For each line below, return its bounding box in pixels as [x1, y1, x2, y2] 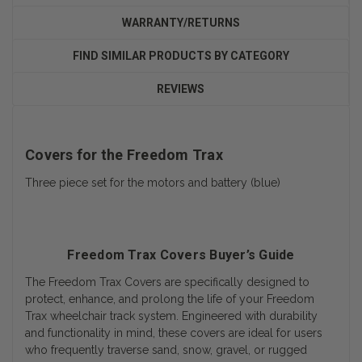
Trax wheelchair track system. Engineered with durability [25, 309, 318, 322]
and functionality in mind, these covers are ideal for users [25, 326, 322, 339]
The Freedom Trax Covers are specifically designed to [25, 275, 309, 288]
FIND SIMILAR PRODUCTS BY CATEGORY [72, 48, 289, 62]
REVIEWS [157, 82, 204, 95]
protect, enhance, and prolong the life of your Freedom [25, 292, 314, 305]
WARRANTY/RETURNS [121, 15, 240, 29]
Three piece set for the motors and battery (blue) [25, 175, 280, 189]
